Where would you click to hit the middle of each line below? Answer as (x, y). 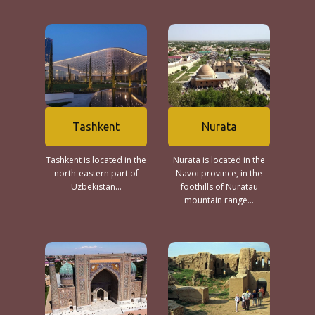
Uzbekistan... (96, 187)
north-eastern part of (96, 173)
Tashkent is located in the (96, 160)
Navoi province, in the (219, 173)
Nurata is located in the (219, 160)
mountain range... (219, 200)
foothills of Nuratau (219, 187)
